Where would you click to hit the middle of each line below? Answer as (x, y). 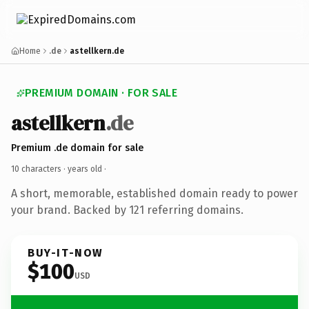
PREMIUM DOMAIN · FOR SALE (101, 93)
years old (85, 169)
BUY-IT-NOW (66, 252)
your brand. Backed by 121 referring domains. (127, 210)
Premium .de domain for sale (77, 148)
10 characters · (39, 169)
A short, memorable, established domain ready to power (154, 193)
